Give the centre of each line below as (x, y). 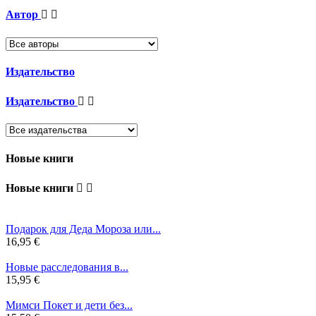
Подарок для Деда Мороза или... (83, 229)
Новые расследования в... (67, 267)
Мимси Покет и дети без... (69, 305)
